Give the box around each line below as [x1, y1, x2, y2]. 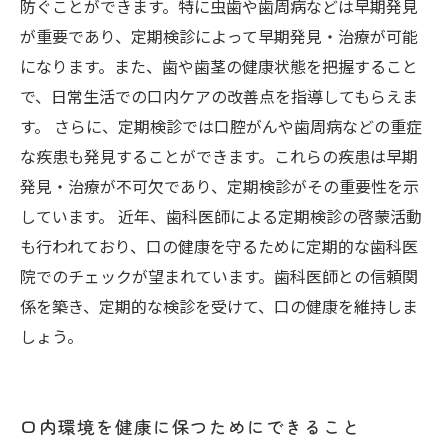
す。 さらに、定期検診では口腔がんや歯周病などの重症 [20, 114, 422, 138]
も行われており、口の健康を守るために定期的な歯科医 [20, 234, 418, 258]
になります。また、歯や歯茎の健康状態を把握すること [20, 54, 418, 78]
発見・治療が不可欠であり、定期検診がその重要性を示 [20, 174, 419, 198]
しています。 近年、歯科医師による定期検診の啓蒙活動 [20, 204, 422, 228]
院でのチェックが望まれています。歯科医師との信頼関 [20, 264, 418, 288]
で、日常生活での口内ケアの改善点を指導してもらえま [20, 84, 418, 108]
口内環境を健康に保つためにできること [20, 414, 361, 439]
